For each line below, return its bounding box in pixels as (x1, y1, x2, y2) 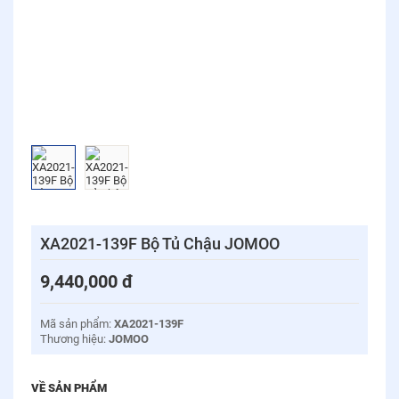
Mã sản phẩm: (40, 317, 114, 330)
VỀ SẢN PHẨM (31, 381, 107, 395)
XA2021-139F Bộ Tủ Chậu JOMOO (40, 234, 280, 253)
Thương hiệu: (40, 332, 109, 346)
